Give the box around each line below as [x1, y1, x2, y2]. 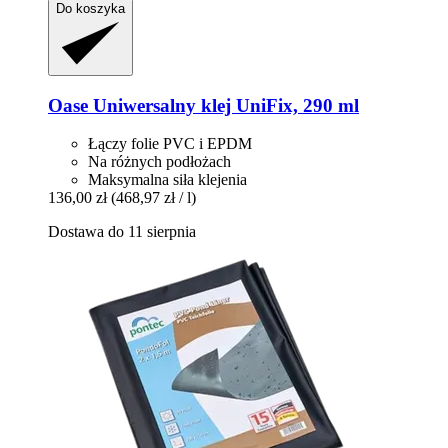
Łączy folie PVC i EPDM [88, 135, 252, 153]
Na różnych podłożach [88, 153, 231, 171]
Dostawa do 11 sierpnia [48, 223, 196, 241]
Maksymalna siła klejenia [88, 171, 247, 189]
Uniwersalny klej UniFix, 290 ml [88, 94, 359, 116]
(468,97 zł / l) [111, 189, 196, 207]
